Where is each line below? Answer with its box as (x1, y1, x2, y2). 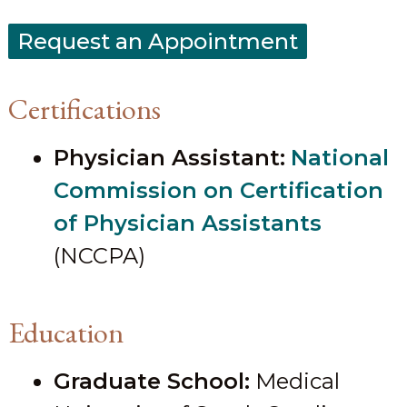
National (290, 144, 389, 172)
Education (7, 313, 124, 352)
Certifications (7, 90, 161, 129)
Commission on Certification (53, 177, 383, 204)
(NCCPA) (53, 243, 145, 270)
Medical (249, 368, 340, 395)
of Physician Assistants (53, 210, 322, 237)
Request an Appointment (16, 28, 298, 55)
